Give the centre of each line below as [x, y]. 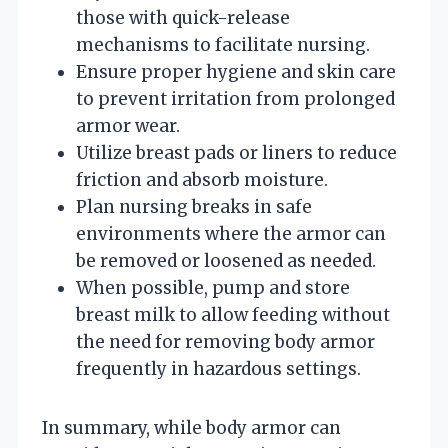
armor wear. [128, 125]
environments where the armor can [231, 233]
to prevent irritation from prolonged [235, 98]
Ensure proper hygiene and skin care [236, 71]
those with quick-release [183, 17]
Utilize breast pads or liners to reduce [236, 152]
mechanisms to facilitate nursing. [223, 44]
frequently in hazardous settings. [218, 368]
